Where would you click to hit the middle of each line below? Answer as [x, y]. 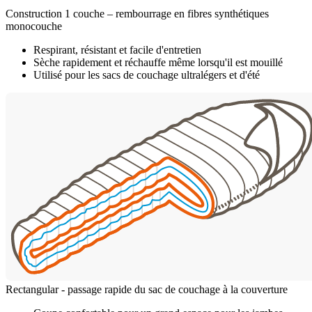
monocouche [34, 26]
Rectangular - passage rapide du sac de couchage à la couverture [147, 290]
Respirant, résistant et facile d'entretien [117, 50]
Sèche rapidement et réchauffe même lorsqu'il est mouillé [158, 63]
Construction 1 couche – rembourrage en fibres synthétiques [137, 14]
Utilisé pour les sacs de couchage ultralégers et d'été [147, 75]
